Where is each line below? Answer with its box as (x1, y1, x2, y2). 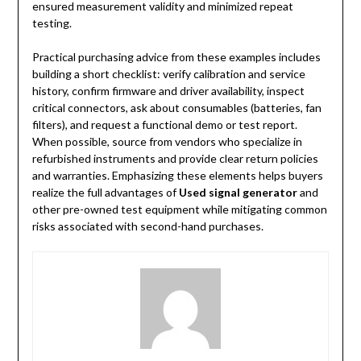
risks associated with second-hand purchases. (31, 219, 263, 234)
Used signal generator (178, 185, 297, 200)
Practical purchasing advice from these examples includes (31, 50, 321, 64)
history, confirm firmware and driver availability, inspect (31, 84, 305, 98)
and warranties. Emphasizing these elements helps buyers (31, 168, 323, 183)
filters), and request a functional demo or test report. (31, 118, 297, 132)
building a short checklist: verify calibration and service (31, 67, 305, 81)
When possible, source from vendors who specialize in (31, 135, 302, 149)
